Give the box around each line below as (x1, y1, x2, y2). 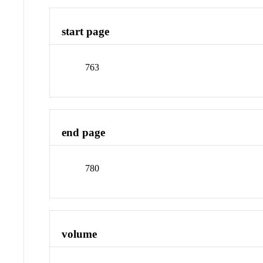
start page (62, 25, 110, 38)
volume (62, 227, 97, 240)
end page (62, 126, 106, 139)
